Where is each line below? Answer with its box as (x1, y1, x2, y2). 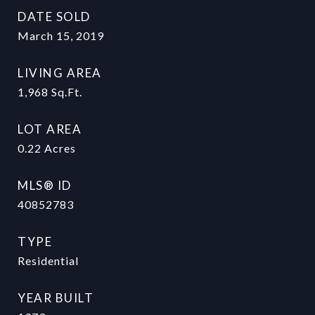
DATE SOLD (18, 9, 91, 24)
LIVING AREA (18, 65, 102, 80)
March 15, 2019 (18, 29, 104, 42)
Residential (18, 254, 79, 267)
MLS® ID (18, 178, 72, 193)
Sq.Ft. (51, 85, 82, 98)
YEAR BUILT (18, 290, 94, 305)
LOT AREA (18, 122, 82, 136)
